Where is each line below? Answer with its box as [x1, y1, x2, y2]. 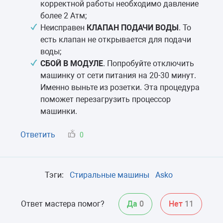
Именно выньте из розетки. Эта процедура [40, 82, 200, 92]
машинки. [40, 106, 77, 116]
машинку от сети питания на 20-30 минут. [40, 70, 196, 80]
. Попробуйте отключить [103, 58, 194, 68]
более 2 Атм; [40, 10, 87, 20]
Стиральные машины [69, 170, 149, 180]
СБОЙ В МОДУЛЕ [40, 58, 103, 68]
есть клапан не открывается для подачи [40, 34, 191, 44]
